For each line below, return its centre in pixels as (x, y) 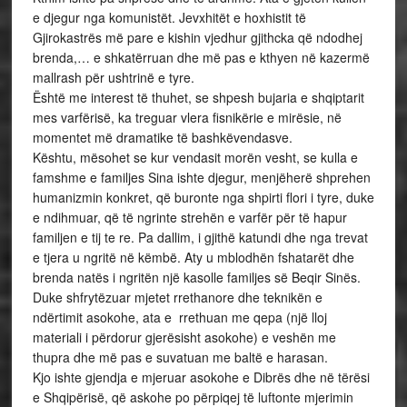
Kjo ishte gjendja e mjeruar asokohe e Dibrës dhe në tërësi (201, 377)
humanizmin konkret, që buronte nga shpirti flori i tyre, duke (203, 197)
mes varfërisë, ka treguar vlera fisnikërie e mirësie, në (187, 117)
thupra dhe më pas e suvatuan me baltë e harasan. (180, 357)
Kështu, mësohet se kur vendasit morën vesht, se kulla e (195, 157)
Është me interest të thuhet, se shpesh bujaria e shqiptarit (198, 97)
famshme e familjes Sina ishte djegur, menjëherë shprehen (201, 177)
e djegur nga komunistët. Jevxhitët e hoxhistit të (169, 17)
